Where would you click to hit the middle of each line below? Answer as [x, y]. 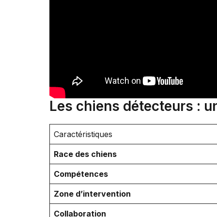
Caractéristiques [83, 134]
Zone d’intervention [92, 194]
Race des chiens [85, 154]
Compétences [81, 174]
